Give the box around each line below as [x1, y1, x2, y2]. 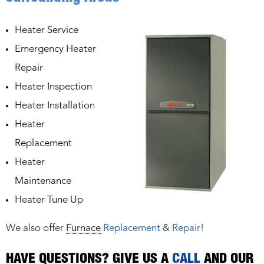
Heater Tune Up [15, 195, 83, 206]
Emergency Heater [15, 44, 96, 55]
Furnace [66, 223, 101, 234]
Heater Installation [15, 101, 95, 111]
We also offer [6, 223, 66, 234]
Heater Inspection [15, 82, 92, 93]
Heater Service [15, 25, 78, 36]
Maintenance [15, 176, 71, 187]
